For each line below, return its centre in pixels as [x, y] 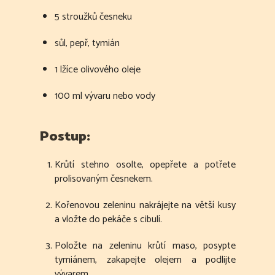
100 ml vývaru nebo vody [105, 96]
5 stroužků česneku [93, 17]
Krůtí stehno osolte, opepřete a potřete [145, 165]
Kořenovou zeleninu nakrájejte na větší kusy [145, 206]
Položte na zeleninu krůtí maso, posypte [145, 246]
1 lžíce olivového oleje [98, 70]
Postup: [65, 137]
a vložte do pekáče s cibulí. [108, 220]
